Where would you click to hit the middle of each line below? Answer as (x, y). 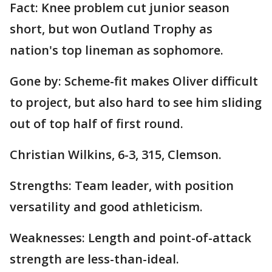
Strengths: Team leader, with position (122, 186)
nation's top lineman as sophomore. (117, 50)
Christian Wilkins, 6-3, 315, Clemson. (116, 155)
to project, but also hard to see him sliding (136, 103)
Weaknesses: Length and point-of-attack (131, 238)
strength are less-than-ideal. (94, 259)
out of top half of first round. (97, 124)
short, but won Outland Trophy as (111, 29)
